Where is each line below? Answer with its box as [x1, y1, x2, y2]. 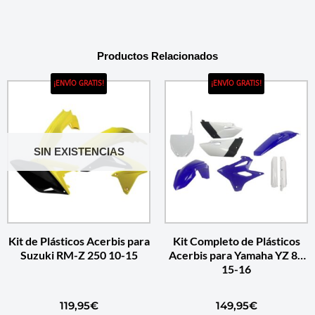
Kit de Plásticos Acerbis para [8, 234, 150, 247]
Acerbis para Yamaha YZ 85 [169, 248, 304, 262]
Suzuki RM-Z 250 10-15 [20, 248, 138, 262]
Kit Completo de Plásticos [172, 234, 300, 247]
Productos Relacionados [97, 50, 218, 62]
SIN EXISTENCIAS [33, 146, 124, 157]
